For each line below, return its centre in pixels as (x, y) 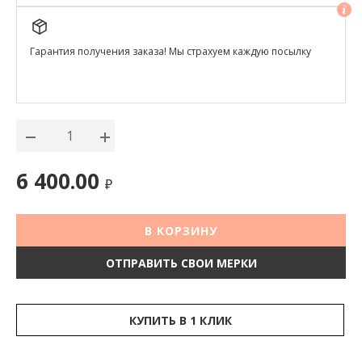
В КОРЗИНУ (181, 230)
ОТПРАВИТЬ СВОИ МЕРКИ (181, 263)
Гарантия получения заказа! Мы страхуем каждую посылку (170, 51)
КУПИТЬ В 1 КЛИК (180, 320)
